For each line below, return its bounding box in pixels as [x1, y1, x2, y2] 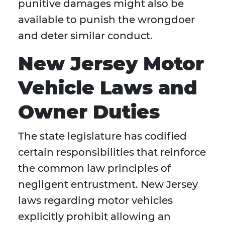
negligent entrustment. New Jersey [18, 178, 198, 191]
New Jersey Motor [18, 52, 204, 76]
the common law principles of [18, 162, 171, 175]
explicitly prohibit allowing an [18, 210, 171, 223]
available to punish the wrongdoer [18, 14, 195, 26]
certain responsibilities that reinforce [18, 146, 206, 159]
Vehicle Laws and [18, 76, 197, 100]
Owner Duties [18, 100, 160, 124]
